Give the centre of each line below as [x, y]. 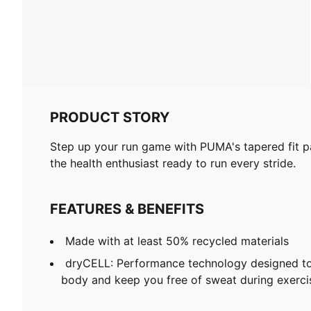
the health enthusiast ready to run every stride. [173, 163]
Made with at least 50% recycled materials [177, 241]
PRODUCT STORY [110, 117]
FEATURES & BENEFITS [127, 209]
